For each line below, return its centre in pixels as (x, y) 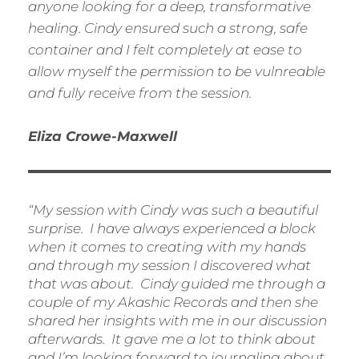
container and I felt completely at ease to (165, 50)
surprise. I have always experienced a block (172, 229)
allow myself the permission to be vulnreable (177, 72)
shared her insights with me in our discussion (177, 321)
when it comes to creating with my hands (167, 247)
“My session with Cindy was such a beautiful (173, 210)
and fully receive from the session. (140, 93)
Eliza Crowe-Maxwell (103, 137)
